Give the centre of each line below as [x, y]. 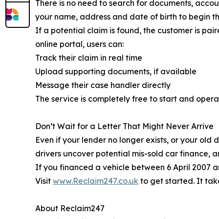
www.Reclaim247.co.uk [96, 181]
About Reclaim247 [70, 208]
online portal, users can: [79, 44]
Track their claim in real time [89, 58]
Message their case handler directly [103, 85]
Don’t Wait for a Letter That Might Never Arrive [124, 126]
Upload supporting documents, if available [116, 72]
